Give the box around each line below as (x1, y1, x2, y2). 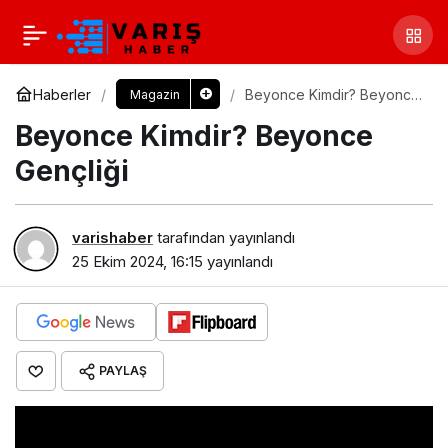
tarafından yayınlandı (153, 227, 295, 247)
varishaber (72, 227, 153, 247)
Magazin (129, 87, 180, 102)
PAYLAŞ (99, 362, 147, 378)
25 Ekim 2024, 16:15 (72, 251, 203, 271)
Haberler (33, 85, 91, 103)
